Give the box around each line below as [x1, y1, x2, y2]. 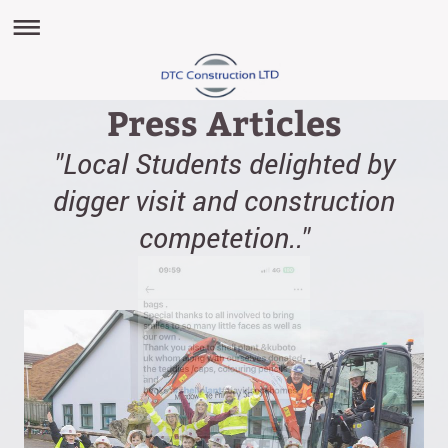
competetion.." [138, 219, 310, 257]
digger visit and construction [53, 182, 395, 220]
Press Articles [106, 99, 342, 146]
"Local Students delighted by [53, 145, 395, 183]
